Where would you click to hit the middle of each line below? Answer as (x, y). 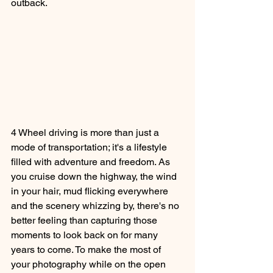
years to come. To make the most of (87, 250)
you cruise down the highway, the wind (95, 177)
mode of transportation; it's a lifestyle (90, 147)
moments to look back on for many (86, 235)
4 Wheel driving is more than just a (86, 133)
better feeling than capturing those (85, 221)
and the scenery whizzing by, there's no (96, 206)
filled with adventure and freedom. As (92, 162)
